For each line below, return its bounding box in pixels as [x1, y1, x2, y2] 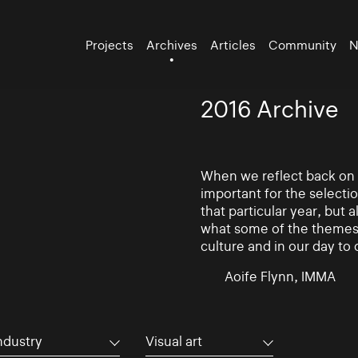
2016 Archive [200, 96, 339, 123]
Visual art [145, 332, 202, 349]
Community [268, 37, 337, 53]
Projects [86, 37, 134, 53]
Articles [210, 37, 257, 53]
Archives [146, 37, 198, 53]
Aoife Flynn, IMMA [224, 268, 336, 284]
